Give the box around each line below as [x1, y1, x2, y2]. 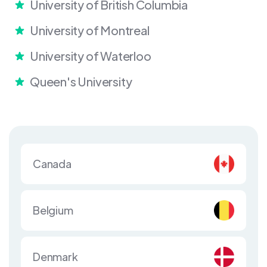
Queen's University [30, 74, 132, 89]
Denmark [33, 250, 78, 264]
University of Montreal [30, 23, 150, 38]
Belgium [33, 203, 73, 218]
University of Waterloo [30, 48, 151, 64]
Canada [33, 157, 72, 171]
